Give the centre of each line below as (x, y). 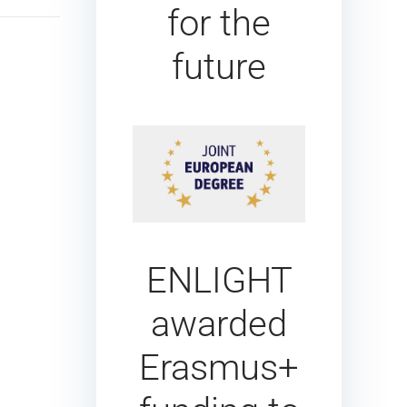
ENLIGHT (219, 280)
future (219, 66)
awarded (219, 323)
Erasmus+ (219, 367)
